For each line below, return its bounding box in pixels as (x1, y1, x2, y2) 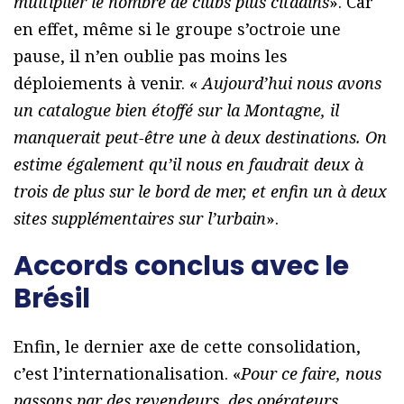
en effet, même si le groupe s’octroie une (14, 17, 341, 40)
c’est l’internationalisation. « (14, 362, 241, 384)
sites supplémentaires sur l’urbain (14, 207, 266, 229)
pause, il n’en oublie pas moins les (14, 44, 288, 67)
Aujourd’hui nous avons (202, 71, 381, 94)
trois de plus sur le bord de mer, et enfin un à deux (14, 179, 387, 202)
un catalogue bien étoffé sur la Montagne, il (14, 98, 339, 121)
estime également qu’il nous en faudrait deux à (14, 152, 363, 175)
